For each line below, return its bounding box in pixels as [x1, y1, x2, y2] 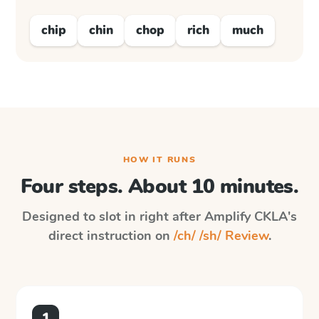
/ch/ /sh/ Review [173, 227, 268, 244]
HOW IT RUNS [122, 154, 197, 165]
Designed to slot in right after [22, 208, 204, 225]
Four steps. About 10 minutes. [20, 173, 299, 200]
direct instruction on [48, 227, 174, 244]
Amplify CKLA [204, 208, 288, 225]
